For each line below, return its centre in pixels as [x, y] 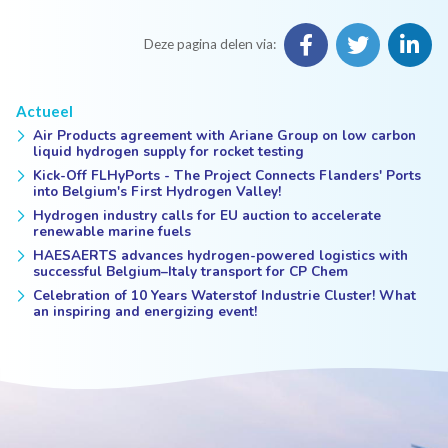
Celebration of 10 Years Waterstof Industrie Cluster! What [225, 295]
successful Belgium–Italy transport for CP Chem [191, 271]
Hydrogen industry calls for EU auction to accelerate [207, 215]
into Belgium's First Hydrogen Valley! [157, 191]
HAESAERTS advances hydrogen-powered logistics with [221, 255]
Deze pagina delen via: [209, 44]
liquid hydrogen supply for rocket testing [169, 151]
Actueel [45, 110]
